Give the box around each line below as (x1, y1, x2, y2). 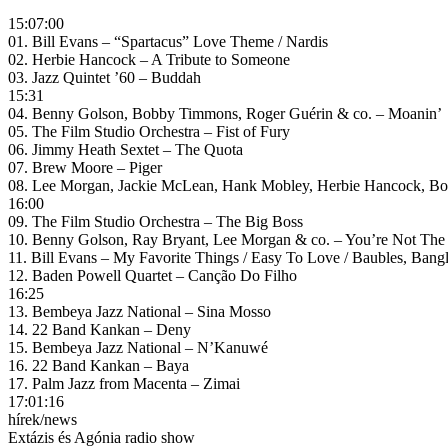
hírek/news (8, 411, 77, 429)
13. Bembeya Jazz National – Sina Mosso (8, 303, 271, 321)
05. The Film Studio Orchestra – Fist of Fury (8, 123, 290, 141)
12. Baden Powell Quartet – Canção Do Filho (8, 267, 297, 285)
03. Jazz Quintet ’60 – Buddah (8, 69, 201, 87)
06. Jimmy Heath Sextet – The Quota (8, 141, 243, 159)
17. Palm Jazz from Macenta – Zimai (8, 375, 240, 393)
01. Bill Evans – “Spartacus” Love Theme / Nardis (8, 33, 328, 51)
